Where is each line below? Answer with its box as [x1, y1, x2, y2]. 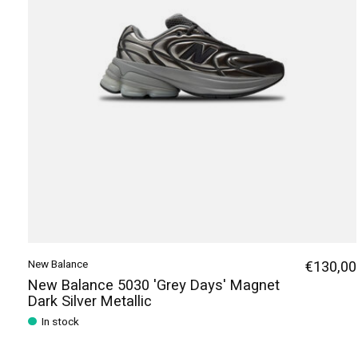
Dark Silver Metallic [28, 290, 152, 312]
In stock [42, 314, 80, 331]
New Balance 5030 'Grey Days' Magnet [28, 274, 280, 296]
